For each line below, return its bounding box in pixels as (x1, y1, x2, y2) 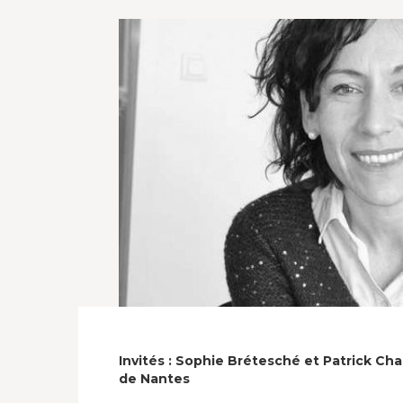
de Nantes (119, 371, 190, 387)
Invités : (119, 353, 175, 369)
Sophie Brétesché (175, 353, 300, 369)
